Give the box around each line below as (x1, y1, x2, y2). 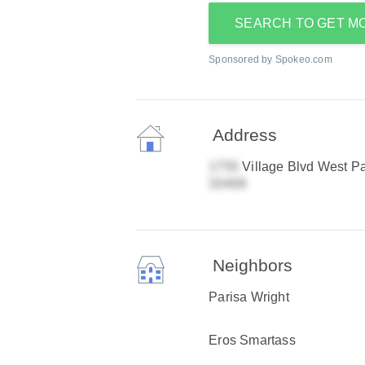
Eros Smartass (209, 333, 296, 347)
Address (213, 125, 278, 144)
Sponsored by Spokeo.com (209, 54, 332, 65)
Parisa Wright (209, 290, 289, 304)
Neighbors (213, 256, 293, 275)
